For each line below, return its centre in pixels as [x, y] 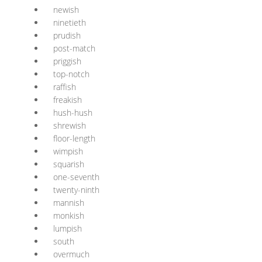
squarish [69, 164]
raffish [65, 87]
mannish [69, 203]
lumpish [68, 228]
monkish [69, 216]
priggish [67, 61]
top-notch [71, 74]
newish [66, 10]
